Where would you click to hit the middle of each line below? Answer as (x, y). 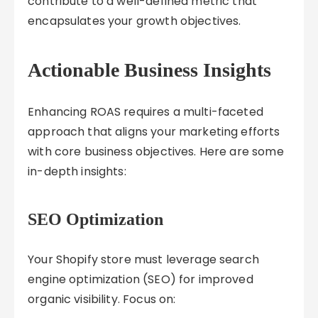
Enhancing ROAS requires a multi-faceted (146, 112)
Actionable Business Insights (150, 70)
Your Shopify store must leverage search (143, 259)
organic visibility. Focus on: (102, 299)
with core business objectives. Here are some (156, 152)
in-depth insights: (77, 171)
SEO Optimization (96, 219)
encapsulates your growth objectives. (135, 21)
